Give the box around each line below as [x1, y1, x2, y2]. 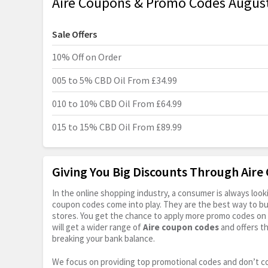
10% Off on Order [52, 51, 121, 63]
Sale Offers [52, 28, 97, 41]
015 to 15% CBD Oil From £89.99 [52, 121, 182, 133]
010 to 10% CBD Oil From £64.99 [52, 98, 182, 110]
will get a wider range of [52, 221, 143, 233]
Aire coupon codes [143, 221, 219, 233]
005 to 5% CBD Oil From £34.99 [52, 74, 177, 87]
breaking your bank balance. [52, 233, 155, 245]
